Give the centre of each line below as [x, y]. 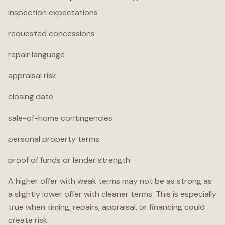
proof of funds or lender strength [69, 160]
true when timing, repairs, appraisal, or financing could [106, 207]
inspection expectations [53, 12]
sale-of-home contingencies [60, 118]
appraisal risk [32, 76]
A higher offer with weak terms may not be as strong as [110, 181]
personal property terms [54, 139]
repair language [36, 54]
